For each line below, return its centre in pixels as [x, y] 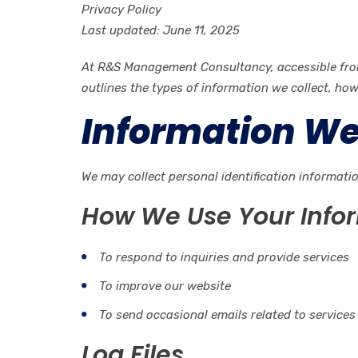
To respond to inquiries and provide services [224, 257]
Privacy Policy [121, 10]
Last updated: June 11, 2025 [161, 30]
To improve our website [165, 286]
